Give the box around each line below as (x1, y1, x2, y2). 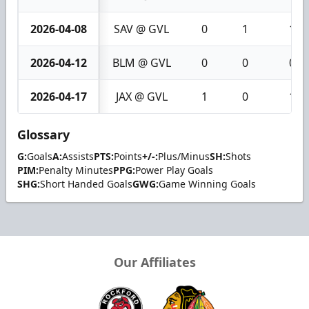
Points (114, 150, 142, 163)
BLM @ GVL (112, 55, 171, 70)
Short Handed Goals (40, 177, 132, 190)
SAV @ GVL (114, 21, 169, 37)
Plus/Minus (158, 150, 210, 163)
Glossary (17, 126, 70, 143)
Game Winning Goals (159, 177, 256, 190)
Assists (62, 150, 94, 163)
